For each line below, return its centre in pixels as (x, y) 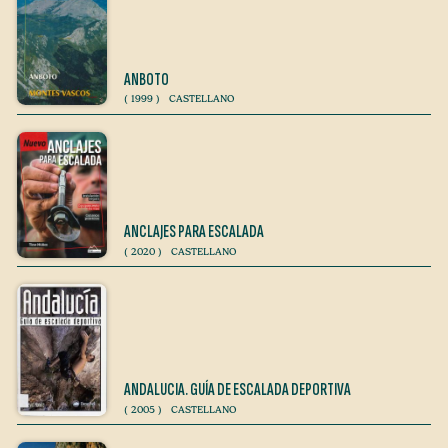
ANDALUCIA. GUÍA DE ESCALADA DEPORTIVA (237, 390)
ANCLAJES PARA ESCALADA (194, 232)
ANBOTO (146, 79)
